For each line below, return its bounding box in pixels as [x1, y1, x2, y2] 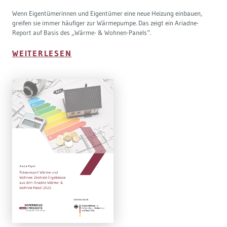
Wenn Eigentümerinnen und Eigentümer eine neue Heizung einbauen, [12, 9, 202, 17]
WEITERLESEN [12, 48, 72, 59]
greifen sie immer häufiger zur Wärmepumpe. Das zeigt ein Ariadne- [12, 18, 199, 27]
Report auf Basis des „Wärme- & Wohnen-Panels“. [12, 28, 151, 36]
